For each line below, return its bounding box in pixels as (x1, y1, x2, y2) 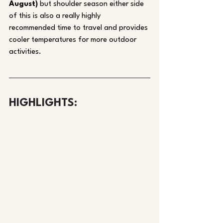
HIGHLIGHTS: (9, 98, 77, 109)
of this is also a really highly (9, 12, 103, 20)
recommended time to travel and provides (9, 24, 150, 32)
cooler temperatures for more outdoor (9, 36, 138, 44)
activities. (9, 48, 43, 56)
